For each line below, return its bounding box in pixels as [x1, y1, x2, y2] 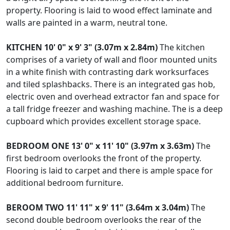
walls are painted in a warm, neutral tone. [6, 17, 167, 29]
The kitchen [158, 42, 205, 53]
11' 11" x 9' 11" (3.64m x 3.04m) [66, 202, 189, 214]
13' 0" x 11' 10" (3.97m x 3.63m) [71, 140, 194, 152]
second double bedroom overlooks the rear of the [6, 214, 201, 226]
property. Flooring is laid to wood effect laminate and [6, 5, 212, 16]
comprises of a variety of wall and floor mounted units [6, 54, 217, 66]
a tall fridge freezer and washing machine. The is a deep [6, 103, 223, 115]
